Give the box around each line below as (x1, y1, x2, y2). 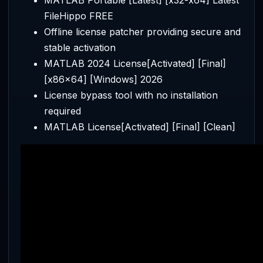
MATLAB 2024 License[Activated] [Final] (44, 57, 226, 69)
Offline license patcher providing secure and (44, 25, 241, 38)
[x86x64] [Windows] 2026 (44, 73, 163, 85)
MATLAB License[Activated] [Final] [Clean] (44, 120, 235, 133)
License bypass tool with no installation (44, 89, 218, 101)
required (44, 104, 81, 117)
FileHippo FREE (44, 9, 113, 22)
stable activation (44, 41, 116, 53)
